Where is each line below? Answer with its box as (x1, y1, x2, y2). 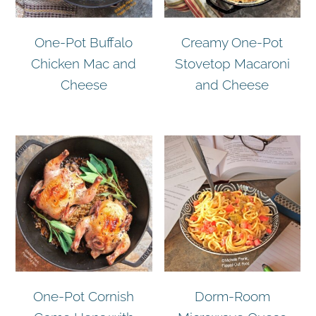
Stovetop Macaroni (174, 55, 290, 71)
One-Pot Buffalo (35, 34, 133, 50)
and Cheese (195, 76, 269, 92)
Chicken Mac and (31, 55, 137, 71)
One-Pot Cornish (33, 288, 135, 304)
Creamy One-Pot (181, 34, 284, 50)
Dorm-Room (194, 288, 270, 304)
